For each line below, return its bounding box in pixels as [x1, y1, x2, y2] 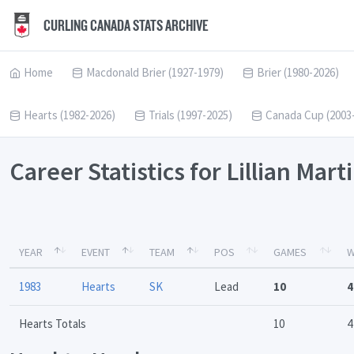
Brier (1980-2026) [257, 65, 339, 80]
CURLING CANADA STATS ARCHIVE [41, 16, 209, 35]
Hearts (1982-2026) [24, 107, 115, 122]
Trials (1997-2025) [149, 107, 232, 122]
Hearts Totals [19, 316, 86, 332]
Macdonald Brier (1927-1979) [86, 65, 224, 80]
